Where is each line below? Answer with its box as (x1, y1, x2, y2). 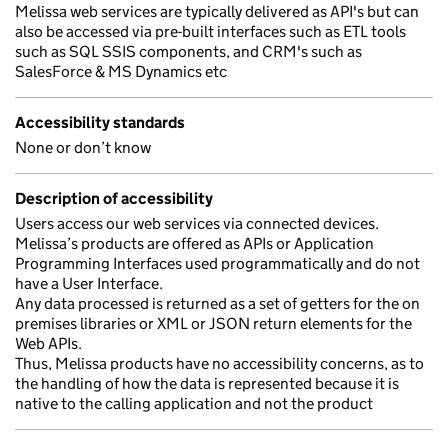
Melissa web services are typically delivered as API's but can (15, 2, 419, 21)
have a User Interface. (15, 274, 163, 293)
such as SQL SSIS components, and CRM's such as (15, 42, 362, 61)
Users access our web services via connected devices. (15, 214, 379, 233)
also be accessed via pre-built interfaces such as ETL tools (15, 22, 406, 41)
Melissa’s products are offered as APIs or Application (15, 234, 374, 253)
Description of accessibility (15, 189, 213, 208)
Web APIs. (15, 334, 82, 353)
